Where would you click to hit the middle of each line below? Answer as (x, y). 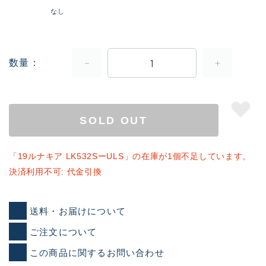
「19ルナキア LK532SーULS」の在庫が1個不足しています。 (130, 156)
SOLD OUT (114, 120)
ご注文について (64, 232)
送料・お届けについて (78, 211)
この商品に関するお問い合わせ (97, 252)
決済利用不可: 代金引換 (56, 172)
